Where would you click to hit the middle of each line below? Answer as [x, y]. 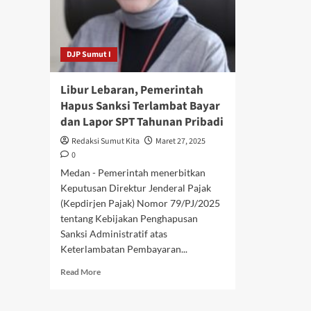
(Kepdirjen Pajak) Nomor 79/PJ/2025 [140, 203]
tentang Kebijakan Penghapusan [129, 218]
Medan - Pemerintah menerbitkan [133, 173]
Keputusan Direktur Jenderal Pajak [136, 188]
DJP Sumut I [89, 54]
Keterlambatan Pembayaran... [124, 249]
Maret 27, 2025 [180, 141]
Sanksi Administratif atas [114, 234]
